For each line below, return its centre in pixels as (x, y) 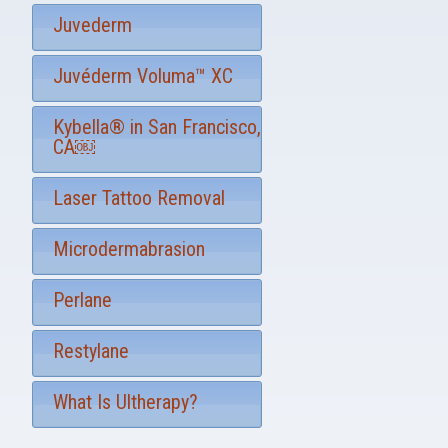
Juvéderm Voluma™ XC (142, 76)
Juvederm (92, 25)
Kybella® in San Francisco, (156, 127)
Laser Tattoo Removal (138, 198)
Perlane (82, 300)
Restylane (90, 351)
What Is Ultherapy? (125, 402)
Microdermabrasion (128, 249)
